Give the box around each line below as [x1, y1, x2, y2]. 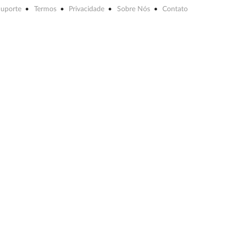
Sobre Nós [117, 6, 150, 13]
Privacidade [69, 6, 105, 13]
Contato [162, 6, 188, 13]
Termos [34, 6, 56, 13]
